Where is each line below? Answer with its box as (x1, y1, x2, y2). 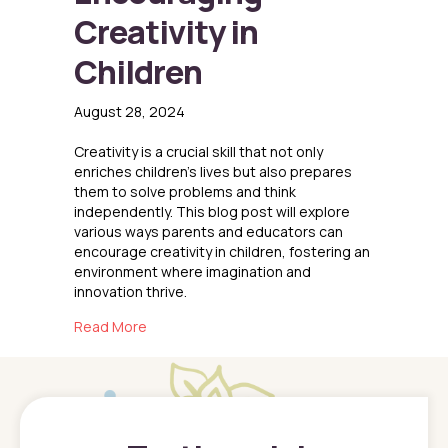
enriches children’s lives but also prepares (74, 162, 352, 182)
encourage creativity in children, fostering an (74, 242, 370, 262)
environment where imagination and (74, 262, 311, 282)
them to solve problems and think (74, 182, 296, 202)
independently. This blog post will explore (74, 202, 350, 222)
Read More (74, 317, 147, 337)
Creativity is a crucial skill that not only (74, 142, 323, 162)
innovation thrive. (74, 282, 187, 302)
